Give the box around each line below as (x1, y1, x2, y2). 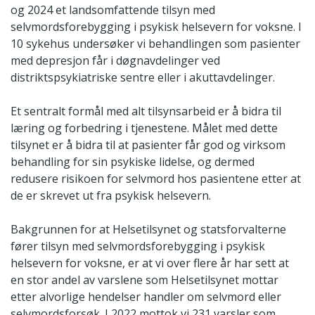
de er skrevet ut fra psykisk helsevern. (11, 188, 211, 204)
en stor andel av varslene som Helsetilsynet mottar (11, 272, 278, 288)
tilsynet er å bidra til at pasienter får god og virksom (11, 137, 285, 153)
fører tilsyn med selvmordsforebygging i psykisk (11, 238, 265, 255)
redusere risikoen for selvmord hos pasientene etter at (11, 171, 301, 187)
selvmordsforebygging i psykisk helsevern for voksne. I (11, 19, 302, 35)
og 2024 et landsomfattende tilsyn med (11, 2, 215, 18)
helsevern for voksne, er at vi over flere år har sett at (11, 255, 289, 271)
